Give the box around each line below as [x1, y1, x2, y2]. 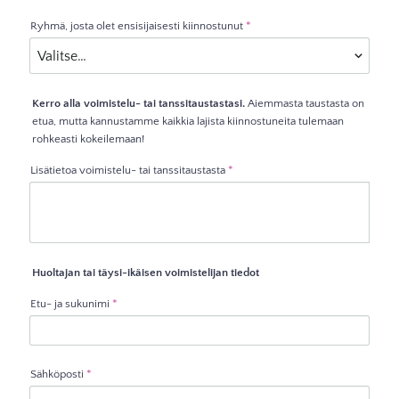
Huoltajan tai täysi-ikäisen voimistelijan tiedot [31, 266, 259, 280]
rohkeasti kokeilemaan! [31, 133, 144, 146]
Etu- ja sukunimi [30, 297, 110, 310]
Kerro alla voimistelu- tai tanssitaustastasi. [31, 97, 248, 110]
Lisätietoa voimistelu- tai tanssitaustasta [30, 163, 226, 176]
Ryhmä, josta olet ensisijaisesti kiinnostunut [30, 20, 244, 33]
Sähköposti [30, 367, 85, 380]
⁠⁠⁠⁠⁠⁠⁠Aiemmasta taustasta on [247, 97, 364, 110]
